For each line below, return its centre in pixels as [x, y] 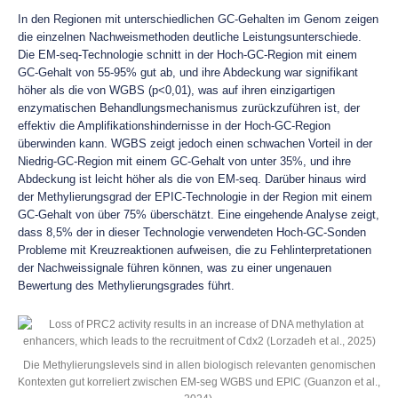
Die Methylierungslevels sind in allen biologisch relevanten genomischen [199, 365]
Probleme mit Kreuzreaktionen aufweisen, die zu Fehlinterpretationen [195, 250]
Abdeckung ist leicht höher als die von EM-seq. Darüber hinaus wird [192, 179]
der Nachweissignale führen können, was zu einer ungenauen [175, 268]
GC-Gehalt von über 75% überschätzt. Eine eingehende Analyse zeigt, [199, 215]
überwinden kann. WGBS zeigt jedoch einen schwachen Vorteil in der [195, 143]
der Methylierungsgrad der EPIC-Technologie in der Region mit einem [195, 197]
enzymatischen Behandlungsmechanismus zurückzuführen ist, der [189, 108]
